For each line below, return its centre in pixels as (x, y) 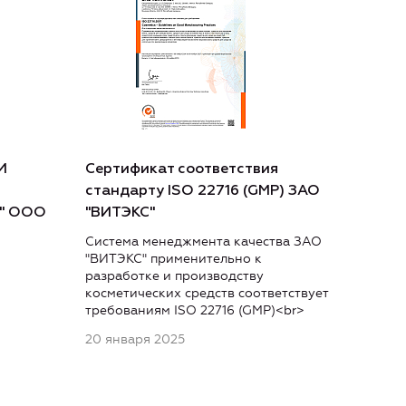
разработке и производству (174, 276)
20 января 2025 (135, 340)
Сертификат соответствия (182, 170)
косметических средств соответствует (207, 294)
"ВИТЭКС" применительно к (174, 259)
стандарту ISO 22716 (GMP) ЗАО (203, 192)
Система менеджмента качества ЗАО (203, 242)
